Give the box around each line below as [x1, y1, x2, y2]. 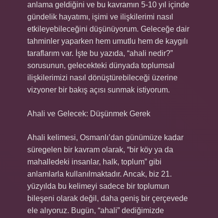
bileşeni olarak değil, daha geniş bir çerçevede [27, 194, 188, 202]
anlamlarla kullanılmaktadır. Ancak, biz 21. [27, 170, 172, 178]
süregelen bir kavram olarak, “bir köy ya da [27, 145, 173, 154]
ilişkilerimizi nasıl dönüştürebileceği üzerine [27, 73, 178, 82]
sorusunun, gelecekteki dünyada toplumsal [27, 61, 175, 70]
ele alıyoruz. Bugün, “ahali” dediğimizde [27, 206, 164, 215]
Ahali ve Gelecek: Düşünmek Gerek [27, 109, 150, 118]
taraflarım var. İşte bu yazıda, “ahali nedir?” [27, 49, 173, 57]
